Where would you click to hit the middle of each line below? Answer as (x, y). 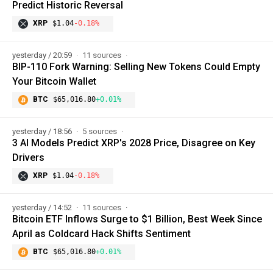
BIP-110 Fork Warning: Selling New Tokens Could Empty (136, 66)
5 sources (101, 131)
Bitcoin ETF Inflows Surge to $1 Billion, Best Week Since (137, 219)
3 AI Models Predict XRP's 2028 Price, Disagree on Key (134, 143)
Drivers (28, 157)
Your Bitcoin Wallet (54, 81)
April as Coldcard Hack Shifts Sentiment (101, 233)
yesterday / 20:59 (43, 55)
